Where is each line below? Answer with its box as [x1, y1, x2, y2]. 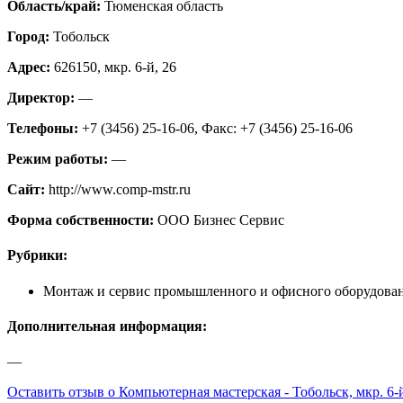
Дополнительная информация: [7, 318, 210, 334]
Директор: [7, 90, 78, 106]
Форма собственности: [7, 212, 157, 228]
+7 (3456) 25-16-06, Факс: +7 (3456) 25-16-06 [82, 121, 353, 137]
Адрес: [7, 59, 54, 76]
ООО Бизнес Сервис [157, 212, 284, 228]
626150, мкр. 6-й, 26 [54, 59, 176, 76]
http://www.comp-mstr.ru [49, 182, 191, 198]
